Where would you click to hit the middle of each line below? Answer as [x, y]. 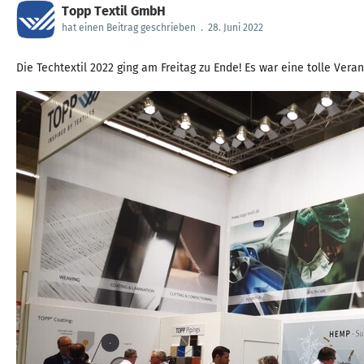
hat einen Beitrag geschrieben [129, 28]
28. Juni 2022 [236, 28]
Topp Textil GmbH [114, 11]
